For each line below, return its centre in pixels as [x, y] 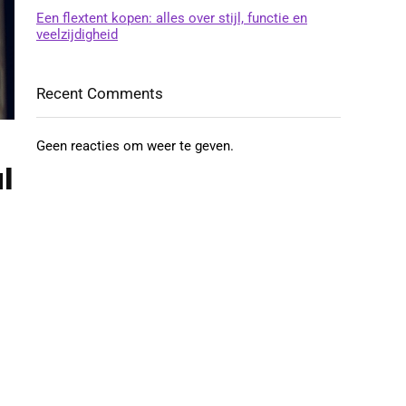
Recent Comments [100, 93]
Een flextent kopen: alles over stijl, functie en [172, 18]
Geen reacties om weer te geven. [135, 146]
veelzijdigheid [77, 34]
